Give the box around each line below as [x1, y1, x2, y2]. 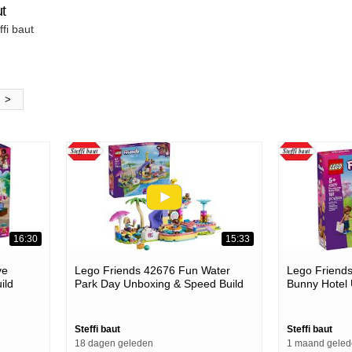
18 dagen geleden [75, 337, 153, 349]
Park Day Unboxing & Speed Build [75, 277, 244, 290]
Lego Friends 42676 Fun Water [75, 263, 230, 277]
